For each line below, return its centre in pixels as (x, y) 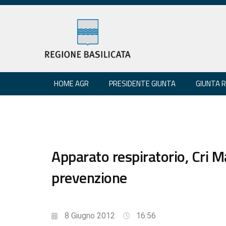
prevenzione (89, 177)
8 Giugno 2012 (90, 215)
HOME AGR (71, 83)
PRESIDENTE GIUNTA (142, 83)
